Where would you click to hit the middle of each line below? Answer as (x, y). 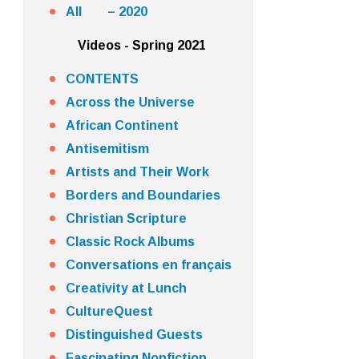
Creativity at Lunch (126, 288)
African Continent (122, 125)
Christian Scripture (126, 218)
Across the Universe (130, 102)
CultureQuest (109, 311)
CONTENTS (102, 79)
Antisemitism (107, 149)
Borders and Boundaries (143, 195)
